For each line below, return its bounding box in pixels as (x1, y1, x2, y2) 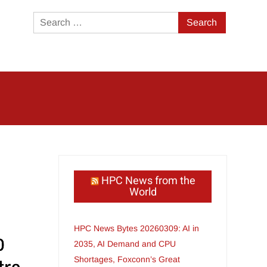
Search (178, 14, 209, 24)
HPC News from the (101, 173, 195, 189)
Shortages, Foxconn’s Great (74, 254, 181, 264)
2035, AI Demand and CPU (74, 239, 176, 249)
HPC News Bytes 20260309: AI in (74, 223, 200, 233)
